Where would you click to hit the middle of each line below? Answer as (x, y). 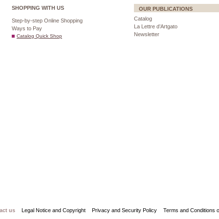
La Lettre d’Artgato (156, 26)
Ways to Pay (27, 28)
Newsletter (147, 34)
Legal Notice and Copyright (54, 210)
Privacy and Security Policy (124, 210)
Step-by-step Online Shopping (47, 21)
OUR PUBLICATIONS (166, 9)
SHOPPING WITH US (38, 8)
